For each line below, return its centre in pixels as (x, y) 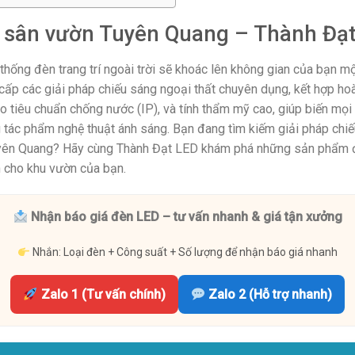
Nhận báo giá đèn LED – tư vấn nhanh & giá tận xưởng (185, 217)
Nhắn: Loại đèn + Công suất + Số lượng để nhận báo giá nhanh (183, 252)
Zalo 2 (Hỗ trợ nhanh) (268, 295)
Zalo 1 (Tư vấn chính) (101, 295)
